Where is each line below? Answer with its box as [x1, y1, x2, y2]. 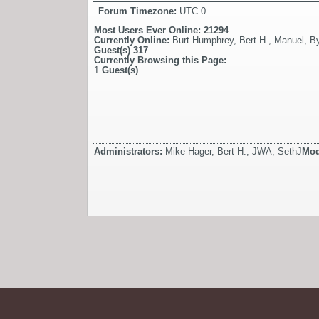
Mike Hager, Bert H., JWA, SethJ [165, 145, 302, 157]
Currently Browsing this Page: [94, 54, 226, 66]
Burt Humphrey [172, 34, 234, 46]
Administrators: [94, 145, 165, 157]
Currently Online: [94, 34, 172, 46]
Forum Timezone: [98, 5, 179, 16]
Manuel [274, 34, 304, 46]
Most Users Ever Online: [94, 24, 204, 36]
